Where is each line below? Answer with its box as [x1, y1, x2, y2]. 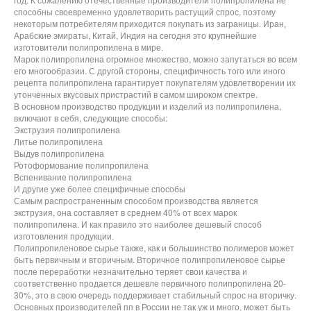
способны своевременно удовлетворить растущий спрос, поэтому [14, 5, 276, 17]
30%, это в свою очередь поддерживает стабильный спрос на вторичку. [14, 288, 296, 301]
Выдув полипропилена [14, 146, 104, 159]
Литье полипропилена [14, 135, 103, 147]
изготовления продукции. [14, 229, 114, 242]
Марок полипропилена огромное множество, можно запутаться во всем [14, 52, 297, 65]
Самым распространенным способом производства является [14, 194, 258, 206]
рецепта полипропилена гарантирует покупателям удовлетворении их [14, 76, 296, 88]
